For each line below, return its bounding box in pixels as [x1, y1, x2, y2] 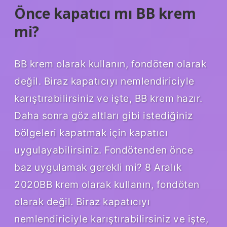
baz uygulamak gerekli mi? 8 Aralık [14, 161, 181, 173]
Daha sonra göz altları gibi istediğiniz [14, 109, 193, 122]
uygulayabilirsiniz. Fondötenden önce [14, 143, 193, 156]
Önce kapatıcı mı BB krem [14, 3, 196, 23]
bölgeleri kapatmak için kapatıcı [14, 126, 168, 139]
